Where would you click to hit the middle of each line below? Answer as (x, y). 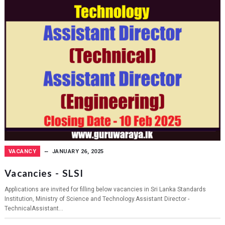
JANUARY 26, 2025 (78, 152)
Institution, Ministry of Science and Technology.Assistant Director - (97, 199)
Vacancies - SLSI (44, 173)
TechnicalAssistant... (34, 209)
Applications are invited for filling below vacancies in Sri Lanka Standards (105, 190)
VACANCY (22, 152)
